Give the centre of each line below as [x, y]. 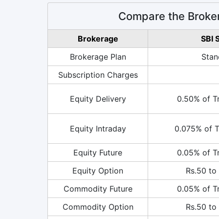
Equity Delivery [98, 99]
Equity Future [98, 152]
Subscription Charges [98, 75]
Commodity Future [98, 188]
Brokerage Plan [98, 56]
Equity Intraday [98, 128]
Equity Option [98, 170]
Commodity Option [98, 207]
